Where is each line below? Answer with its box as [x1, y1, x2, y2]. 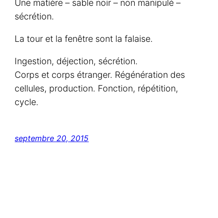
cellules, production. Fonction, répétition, [15, 83, 179, 94]
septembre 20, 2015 [15, 133, 89, 144]
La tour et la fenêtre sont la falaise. [15, 34, 153, 44]
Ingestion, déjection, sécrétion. [15, 56, 138, 67]
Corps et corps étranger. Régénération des [15, 70, 185, 80]
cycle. [15, 97, 39, 108]
